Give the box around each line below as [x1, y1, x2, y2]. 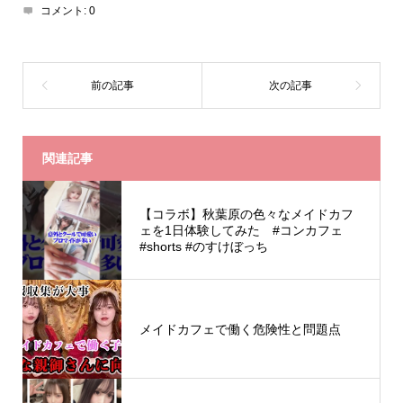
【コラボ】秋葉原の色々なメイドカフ [139, 206, 354, 221]
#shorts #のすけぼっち [139, 238, 268, 254]
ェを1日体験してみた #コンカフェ [139, 222, 343, 237]
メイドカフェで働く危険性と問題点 [139, 321, 341, 336]
